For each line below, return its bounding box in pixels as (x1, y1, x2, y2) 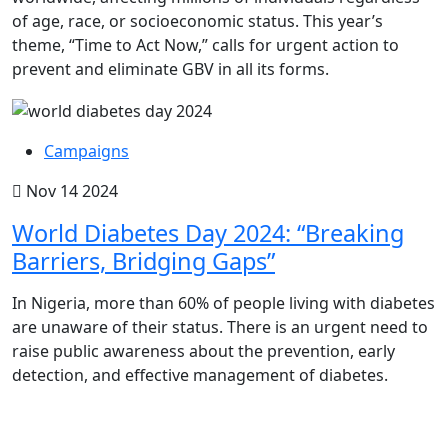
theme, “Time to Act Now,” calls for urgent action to (12, 34, 399, 57)
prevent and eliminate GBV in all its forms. (12, 58, 329, 81)
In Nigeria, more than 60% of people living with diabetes (12, 292, 435, 315)
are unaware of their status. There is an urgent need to (12, 316, 428, 339)
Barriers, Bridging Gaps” (12, 245, 275, 278)
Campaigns (44, 140, 129, 163)
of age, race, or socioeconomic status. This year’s (12, 10, 383, 33)
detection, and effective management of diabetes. (12, 364, 388, 387)
